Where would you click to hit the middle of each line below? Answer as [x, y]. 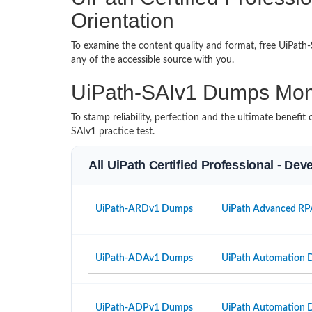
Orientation [123, 21]
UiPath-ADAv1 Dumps [144, 259]
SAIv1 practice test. [113, 132]
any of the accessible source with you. [155, 60]
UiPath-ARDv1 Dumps [144, 209]
